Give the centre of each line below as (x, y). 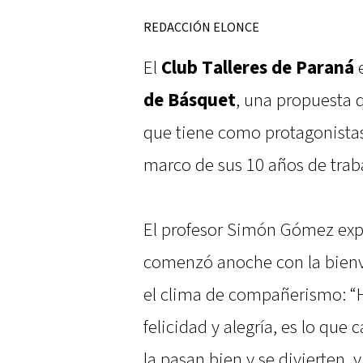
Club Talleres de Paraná (258, 68)
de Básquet (190, 101)
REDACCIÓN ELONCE (201, 28)
